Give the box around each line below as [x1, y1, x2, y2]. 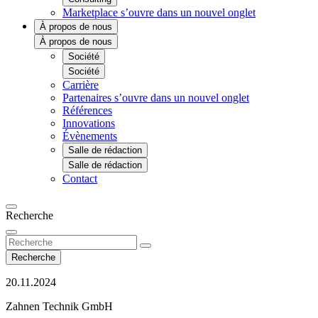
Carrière [62, 79, 99, 91]
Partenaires [62, 92, 114, 104]
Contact [62, 172, 97, 185]
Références [62, 104, 112, 116]
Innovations [62, 117, 115, 129]
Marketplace [62, 6, 121, 18]
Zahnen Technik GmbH [6, 300, 113, 312]
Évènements [62, 130, 117, 142]
